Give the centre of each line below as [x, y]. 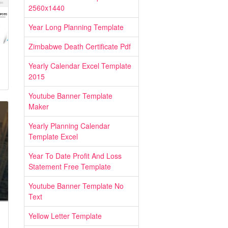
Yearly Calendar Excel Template [80, 66]
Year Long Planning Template [76, 27]
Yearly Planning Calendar [69, 126]
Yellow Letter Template [65, 216]
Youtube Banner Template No [76, 186]
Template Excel [53, 136]
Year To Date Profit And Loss [75, 156]
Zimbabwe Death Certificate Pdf [80, 46]
